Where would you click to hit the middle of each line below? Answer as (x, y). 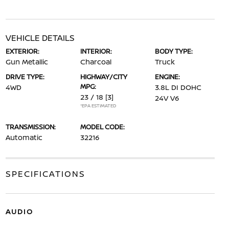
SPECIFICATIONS (45, 174)
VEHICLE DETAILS (40, 38)
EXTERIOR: (22, 51)
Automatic (24, 137)
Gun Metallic (27, 62)
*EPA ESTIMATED (98, 106)
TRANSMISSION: (30, 127)
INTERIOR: (96, 51)
